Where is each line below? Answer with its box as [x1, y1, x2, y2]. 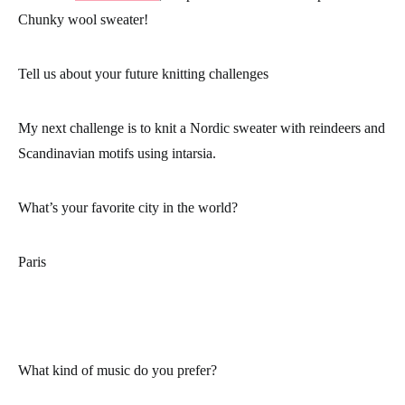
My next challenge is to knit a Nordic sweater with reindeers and [18, 120, 385, 136]
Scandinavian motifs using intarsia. [18, 146, 216, 161]
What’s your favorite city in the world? [18, 200, 238, 215]
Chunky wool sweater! [18, 12, 148, 27]
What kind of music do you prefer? [18, 363, 217, 378]
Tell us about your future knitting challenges [18, 66, 268, 81]
